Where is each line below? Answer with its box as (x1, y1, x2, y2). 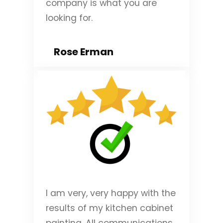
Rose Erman (54, 44, 113, 59)
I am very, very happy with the (46, 187, 176, 199)
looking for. (46, 11, 93, 24)
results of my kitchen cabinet (46, 202, 173, 214)
